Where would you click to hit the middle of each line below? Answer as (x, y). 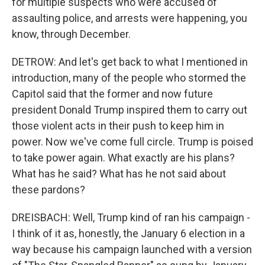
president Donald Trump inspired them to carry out (130, 110)
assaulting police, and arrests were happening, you (130, 18)
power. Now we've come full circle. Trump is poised (132, 142)
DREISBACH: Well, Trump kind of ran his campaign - (131, 217)
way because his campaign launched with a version (132, 249)
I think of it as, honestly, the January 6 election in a (128, 233)
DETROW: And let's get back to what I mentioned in (130, 62)
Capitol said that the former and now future (112, 94)
